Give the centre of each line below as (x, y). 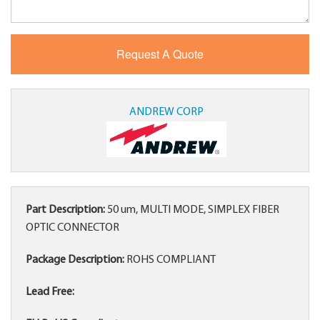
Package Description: (75, 260)
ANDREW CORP (166, 112)
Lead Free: (50, 292)
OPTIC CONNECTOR (72, 228)
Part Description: (65, 210)
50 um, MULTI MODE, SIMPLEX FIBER (192, 210)
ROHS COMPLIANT (170, 260)
